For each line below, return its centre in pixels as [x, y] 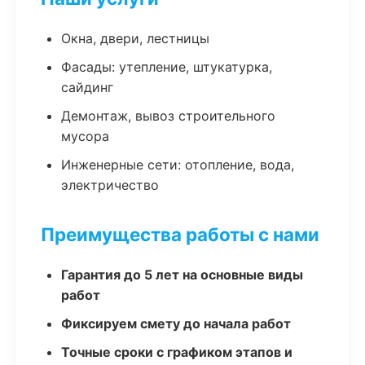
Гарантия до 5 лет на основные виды [182, 275]
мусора [85, 136]
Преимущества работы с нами [180, 234]
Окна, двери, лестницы [135, 38]
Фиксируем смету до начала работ [176, 323]
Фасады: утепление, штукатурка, [167, 67]
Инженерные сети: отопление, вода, [178, 165]
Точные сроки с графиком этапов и [177, 352]
